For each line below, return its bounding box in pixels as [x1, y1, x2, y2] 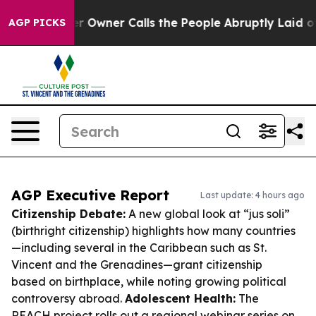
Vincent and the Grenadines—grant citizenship [11, 257, 262, 272]
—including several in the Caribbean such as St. [11, 241, 267, 255]
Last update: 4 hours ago [200, 190, 305, 200]
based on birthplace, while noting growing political [11, 274, 286, 288]
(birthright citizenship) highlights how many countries [11, 224, 296, 238]
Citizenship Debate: [11, 207, 126, 221]
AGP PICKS [8, 16, 66, 29]
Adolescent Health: [125, 291, 236, 305]
